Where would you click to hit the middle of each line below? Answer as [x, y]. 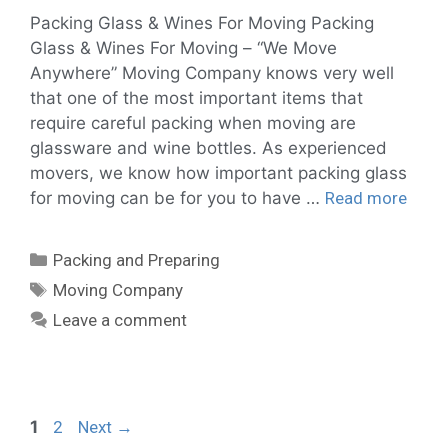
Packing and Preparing [137, 259]
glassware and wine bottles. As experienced [208, 147]
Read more [366, 197]
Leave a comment [120, 319]
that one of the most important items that [196, 97]
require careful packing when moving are [193, 122]
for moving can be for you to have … [177, 197]
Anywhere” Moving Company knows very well [212, 72]
